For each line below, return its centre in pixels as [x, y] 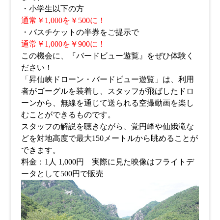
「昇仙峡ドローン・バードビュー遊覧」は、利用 [107, 79]
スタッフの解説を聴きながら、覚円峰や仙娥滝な [107, 126]
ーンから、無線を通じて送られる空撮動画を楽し [107, 103]
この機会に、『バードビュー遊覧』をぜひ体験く [107, 56]
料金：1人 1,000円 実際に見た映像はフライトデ [107, 162]
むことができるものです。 [68, 115]
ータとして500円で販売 [62, 174]
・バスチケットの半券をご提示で [80, 32]
